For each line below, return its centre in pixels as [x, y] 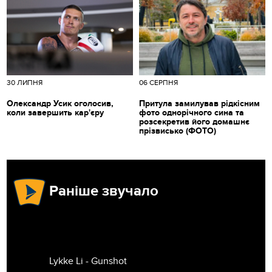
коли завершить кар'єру [56, 112]
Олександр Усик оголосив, [60, 103]
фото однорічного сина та [192, 112]
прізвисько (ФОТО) [178, 131]
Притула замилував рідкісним [199, 103]
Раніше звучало [104, 191]
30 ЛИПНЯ [25, 82]
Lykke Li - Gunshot [88, 261]
